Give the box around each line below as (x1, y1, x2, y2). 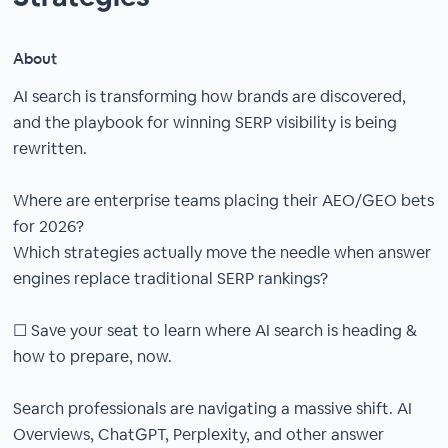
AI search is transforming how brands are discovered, (13, 86, 407, 107)
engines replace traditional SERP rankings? (13, 268, 329, 289)
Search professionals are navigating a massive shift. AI (13, 398, 413, 419)
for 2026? (13, 216, 85, 237)
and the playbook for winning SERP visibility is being (13, 112, 398, 133)
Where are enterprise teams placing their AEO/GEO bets (13, 190, 435, 211)
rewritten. (13, 138, 88, 159)
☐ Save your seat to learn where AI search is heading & (13, 320, 418, 341)
